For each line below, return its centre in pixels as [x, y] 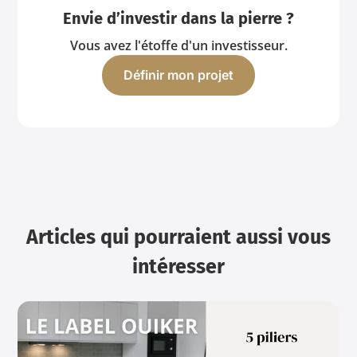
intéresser [178, 267]
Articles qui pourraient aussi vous [178, 238]
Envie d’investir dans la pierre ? [178, 19]
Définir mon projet [178, 75]
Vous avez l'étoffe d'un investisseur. [178, 46]
